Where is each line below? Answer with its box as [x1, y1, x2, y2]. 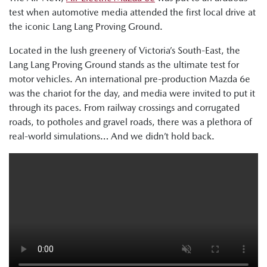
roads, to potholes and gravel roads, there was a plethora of [9, 116, 252, 128]
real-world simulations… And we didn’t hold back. [9, 131, 215, 142]
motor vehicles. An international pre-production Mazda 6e [9, 73, 250, 85]
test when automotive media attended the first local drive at [9, 7, 256, 18]
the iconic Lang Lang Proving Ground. [9, 21, 163, 32]
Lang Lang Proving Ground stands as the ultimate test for [9, 59, 239, 70]
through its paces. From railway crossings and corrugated [9, 102, 240, 113]
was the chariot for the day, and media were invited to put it [9, 88, 255, 99]
